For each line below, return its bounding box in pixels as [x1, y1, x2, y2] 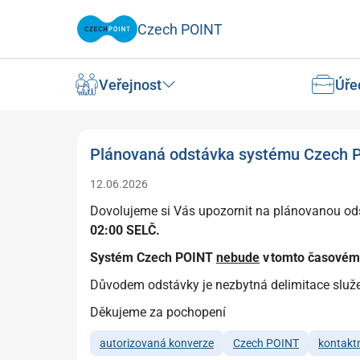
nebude [216, 250, 260, 265]
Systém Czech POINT [90, 250, 216, 265]
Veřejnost [99, 76, 162, 93]
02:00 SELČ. [90, 223, 160, 238]
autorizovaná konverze [100, 336, 214, 350]
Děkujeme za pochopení [90, 305, 229, 320]
